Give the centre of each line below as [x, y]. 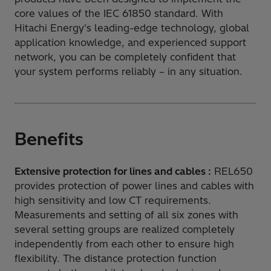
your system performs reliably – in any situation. [129, 71]
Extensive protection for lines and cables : [113, 171]
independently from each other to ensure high [124, 243]
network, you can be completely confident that [125, 57]
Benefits [49, 139]
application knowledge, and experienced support [130, 42]
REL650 [232, 171]
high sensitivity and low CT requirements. [113, 200]
